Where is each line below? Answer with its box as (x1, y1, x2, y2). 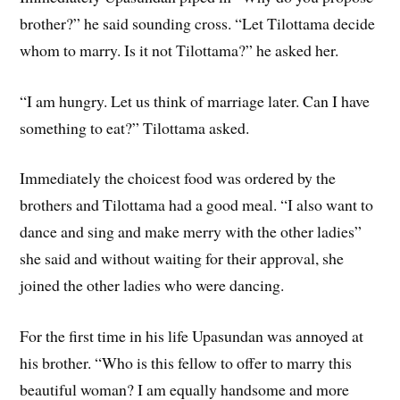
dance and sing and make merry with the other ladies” (20, 221, 362, 243)
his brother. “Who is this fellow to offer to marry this (20, 352, 353, 374)
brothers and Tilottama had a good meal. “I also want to (20, 194, 374, 216)
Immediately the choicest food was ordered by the (20, 167, 337, 189)
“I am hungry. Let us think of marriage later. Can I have (20, 89, 371, 112)
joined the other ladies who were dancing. (20, 274, 285, 296)
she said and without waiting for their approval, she (20, 247, 345, 270)
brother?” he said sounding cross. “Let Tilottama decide (20, 12, 376, 34)
